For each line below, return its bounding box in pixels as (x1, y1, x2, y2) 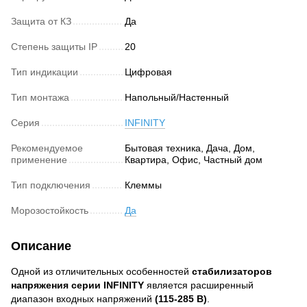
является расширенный (144, 280, 254, 291)
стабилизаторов (192, 266, 272, 278)
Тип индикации (11, 66, 78, 78)
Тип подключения (11, 180, 90, 191)
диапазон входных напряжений (11, 293, 155, 305)
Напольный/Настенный (125, 92, 229, 103)
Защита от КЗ (11, 16, 71, 27)
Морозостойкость (11, 205, 88, 217)
